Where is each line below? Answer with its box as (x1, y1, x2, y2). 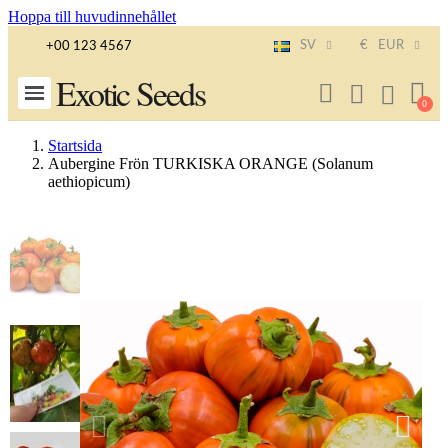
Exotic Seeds (55, 70, 205, 116)
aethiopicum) (48, 173, 130, 190)
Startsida (48, 137, 102, 154)
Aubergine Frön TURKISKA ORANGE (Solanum (48, 155, 373, 172)
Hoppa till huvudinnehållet (8, 8, 176, 25)
